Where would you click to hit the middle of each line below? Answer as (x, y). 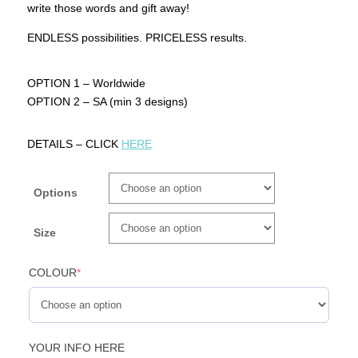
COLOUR (52, 272)
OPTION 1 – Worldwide (86, 83)
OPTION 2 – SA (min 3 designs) (107, 101)
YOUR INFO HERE (76, 347)
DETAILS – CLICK (74, 143)
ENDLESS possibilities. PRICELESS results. (137, 37)
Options (55, 192)
